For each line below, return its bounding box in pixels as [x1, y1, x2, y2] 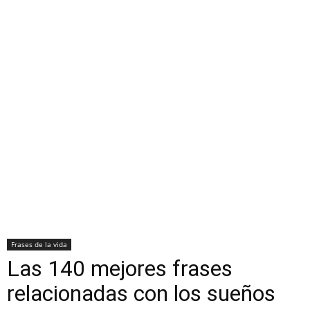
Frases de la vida [11, 239, 67, 249]
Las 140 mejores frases [7, 255, 232, 282]
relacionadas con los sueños [7, 280, 275, 307]
